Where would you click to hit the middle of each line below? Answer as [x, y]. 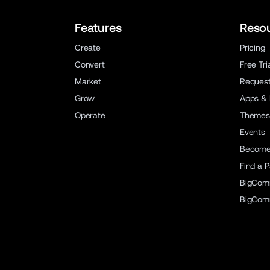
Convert [89, 64]
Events [252, 132]
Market [88, 81]
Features [98, 28]
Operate [90, 115]
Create [87, 48]
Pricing [252, 48]
